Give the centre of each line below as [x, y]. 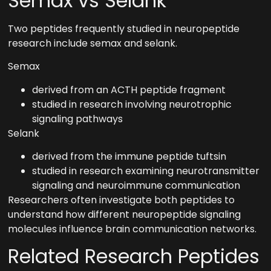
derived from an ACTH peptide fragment [129, 90]
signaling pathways [78, 119]
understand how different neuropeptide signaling [125, 214]
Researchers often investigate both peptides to [122, 200]
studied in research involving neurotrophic [132, 104]
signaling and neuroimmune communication [136, 185]
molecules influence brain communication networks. [132, 229]
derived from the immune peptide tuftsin [129, 156]
